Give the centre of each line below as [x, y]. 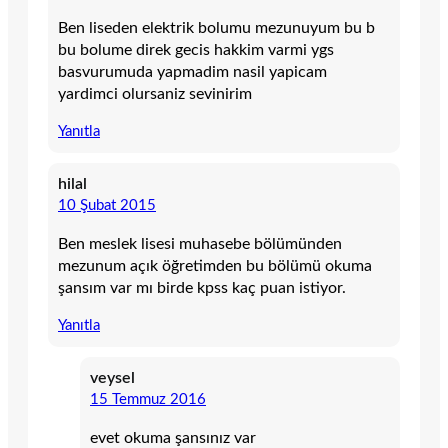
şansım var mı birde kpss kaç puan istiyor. [202, 288]
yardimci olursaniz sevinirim [155, 94]
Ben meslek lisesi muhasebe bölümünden [200, 244]
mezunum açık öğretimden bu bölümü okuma [215, 266]
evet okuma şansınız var [173, 438]
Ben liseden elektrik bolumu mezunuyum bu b [216, 28]
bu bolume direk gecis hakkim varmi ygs [196, 50]
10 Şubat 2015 [107, 205]
